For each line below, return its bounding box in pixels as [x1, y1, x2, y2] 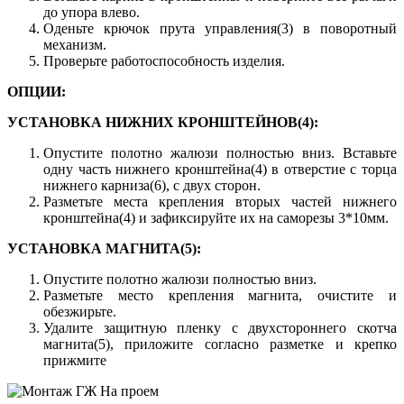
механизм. [43, 36, 106, 52]
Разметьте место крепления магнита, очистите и [43, 287, 397, 303]
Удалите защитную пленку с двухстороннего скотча [43, 319, 397, 335]
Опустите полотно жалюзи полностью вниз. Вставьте [43, 144, 397, 161]
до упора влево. [43, 4, 140, 20]
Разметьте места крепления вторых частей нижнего [43, 193, 397, 209]
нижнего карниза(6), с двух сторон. [43, 177, 261, 193]
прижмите [43, 352, 106, 368]
